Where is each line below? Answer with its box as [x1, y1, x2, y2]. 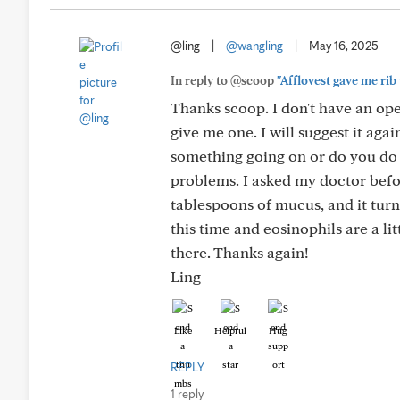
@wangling [226, 38, 283, 53]
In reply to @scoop [171, 73, 277, 87]
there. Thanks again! [171, 243, 309, 262]
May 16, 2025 [309, 38, 379, 53]
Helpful [214, 324, 246, 337]
